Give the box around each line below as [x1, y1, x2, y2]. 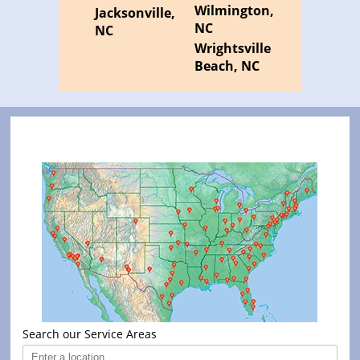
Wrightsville [194, 39, 271, 58]
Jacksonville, [95, 4, 176, 22]
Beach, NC [194, 57, 260, 76]
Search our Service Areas [22, 326, 157, 342]
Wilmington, [194, 2, 274, 20]
